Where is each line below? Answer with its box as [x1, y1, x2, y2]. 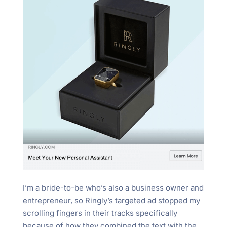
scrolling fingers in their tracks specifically [22, 208, 177, 218]
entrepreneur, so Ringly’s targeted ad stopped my [22, 196, 200, 206]
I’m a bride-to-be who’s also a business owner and [22, 183, 204, 193]
